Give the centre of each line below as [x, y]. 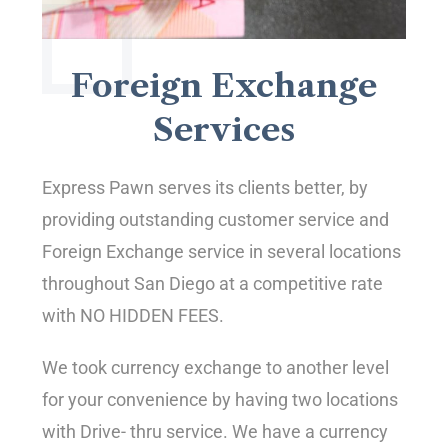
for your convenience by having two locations [220, 400]
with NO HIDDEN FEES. [133, 316]
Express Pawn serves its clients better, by [205, 188]
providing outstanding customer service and [216, 220]
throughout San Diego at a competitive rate [213, 284]
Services [224, 130]
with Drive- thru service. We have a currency [215, 432]
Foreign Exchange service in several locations [222, 252]
